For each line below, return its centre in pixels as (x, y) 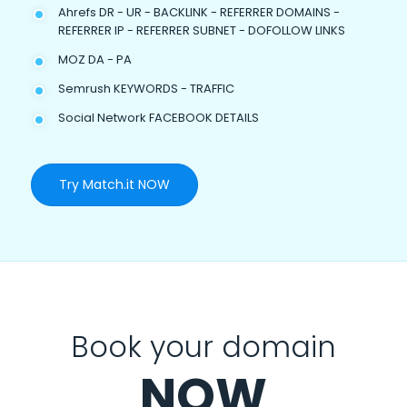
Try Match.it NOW (114, 184)
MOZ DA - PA (94, 59)
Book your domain (203, 346)
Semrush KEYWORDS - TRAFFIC (146, 88)
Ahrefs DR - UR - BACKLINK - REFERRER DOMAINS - (199, 12)
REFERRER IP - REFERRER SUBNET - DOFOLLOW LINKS (201, 30)
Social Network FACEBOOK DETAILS (158, 117)
